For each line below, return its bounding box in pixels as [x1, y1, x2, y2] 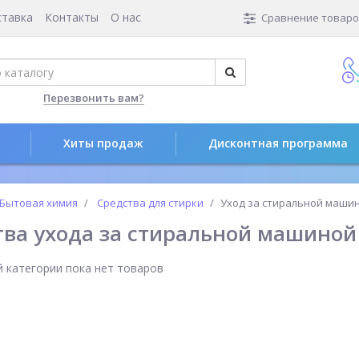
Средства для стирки [97, 196, 204, 210]
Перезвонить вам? [43, 91, 144, 105]
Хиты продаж [63, 135, 143, 151]
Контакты [45, 10, 99, 26]
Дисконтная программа [208, 135, 348, 151]
